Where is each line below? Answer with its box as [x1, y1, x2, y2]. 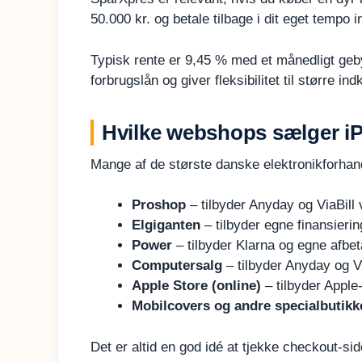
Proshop [132, 197, 186, 213]
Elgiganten [132, 217, 200, 234]
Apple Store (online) [132, 278, 261, 294]
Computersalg [132, 258, 222, 274]
